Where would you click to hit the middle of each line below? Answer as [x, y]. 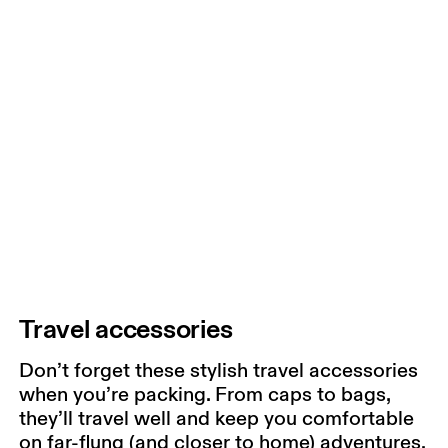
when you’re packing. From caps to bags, [205, 393]
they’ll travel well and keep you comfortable [217, 417]
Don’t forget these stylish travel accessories [219, 369]
